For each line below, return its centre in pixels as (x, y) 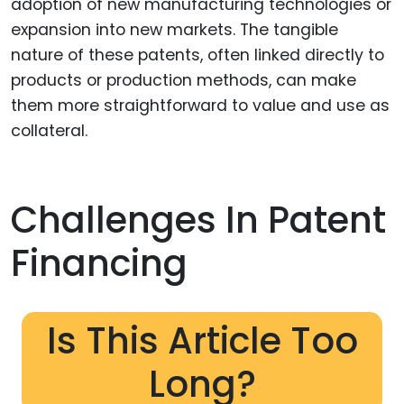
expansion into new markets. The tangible (174, 30)
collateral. (49, 131)
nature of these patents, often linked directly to (197, 55)
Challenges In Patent (198, 220)
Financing (99, 264)
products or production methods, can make (184, 81)
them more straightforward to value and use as (200, 106)
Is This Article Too (202, 341)
